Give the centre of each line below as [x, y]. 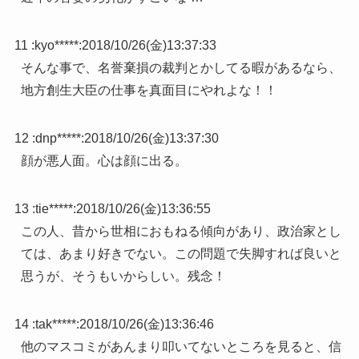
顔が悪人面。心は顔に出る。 [104, 161]
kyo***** [56, 46]
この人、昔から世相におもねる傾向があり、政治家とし [181, 232]
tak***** [55, 325]
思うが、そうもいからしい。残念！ [123, 276]
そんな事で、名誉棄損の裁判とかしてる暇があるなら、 [181, 68]
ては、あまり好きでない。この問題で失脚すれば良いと [181, 254]
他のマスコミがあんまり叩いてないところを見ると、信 [181, 347]
